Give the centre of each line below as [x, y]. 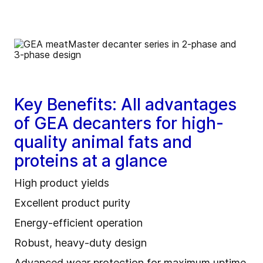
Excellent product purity [72, 203]
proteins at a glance [91, 161]
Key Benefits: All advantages [125, 105]
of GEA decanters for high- [119, 124]
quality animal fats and [103, 142]
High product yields [62, 183]
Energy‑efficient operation [78, 223]
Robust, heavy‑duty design [80, 243]
